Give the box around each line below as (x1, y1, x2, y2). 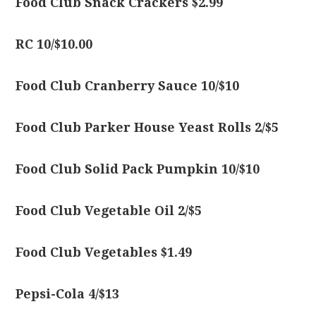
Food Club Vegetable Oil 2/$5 (16, 203, 202, 218)
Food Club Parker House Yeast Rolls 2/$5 (16, 120, 279, 135)
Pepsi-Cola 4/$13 (16, 286, 120, 301)
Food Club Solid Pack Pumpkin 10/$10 (16, 162, 260, 176)
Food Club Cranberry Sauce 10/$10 (16, 78, 240, 93)
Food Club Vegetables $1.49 (16, 245, 193, 260)
